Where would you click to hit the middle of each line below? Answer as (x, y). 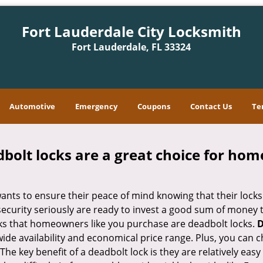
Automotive (32, 106)
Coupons (154, 106)
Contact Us (211, 106)
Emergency (96, 106)
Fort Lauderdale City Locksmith (131, 31)
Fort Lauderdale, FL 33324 (131, 47)
